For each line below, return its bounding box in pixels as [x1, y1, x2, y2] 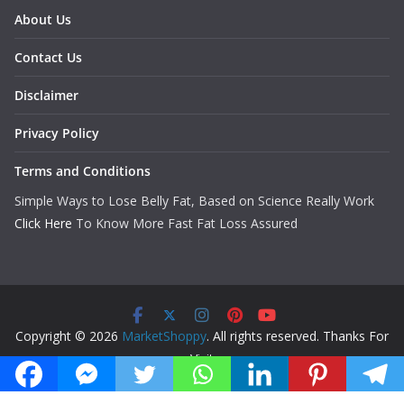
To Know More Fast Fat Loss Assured [72, 215, 298, 232]
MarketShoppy [122, 327, 207, 344]
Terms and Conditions [14, 162, 151, 179]
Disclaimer [14, 87, 78, 104]
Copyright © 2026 [15, 327, 122, 344]
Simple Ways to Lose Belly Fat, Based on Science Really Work [14, 192, 374, 209]
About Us [14, 11, 71, 28]
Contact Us [14, 49, 82, 66]
